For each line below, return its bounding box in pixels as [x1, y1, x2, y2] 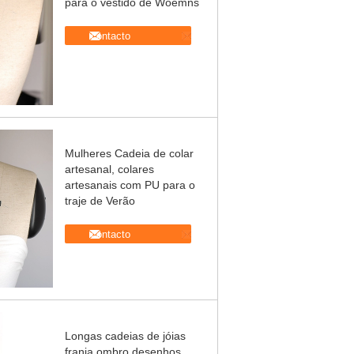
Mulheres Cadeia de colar [65, 147, 194, 160]
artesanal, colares [65, 163, 154, 175]
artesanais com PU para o [65, 179, 195, 191]
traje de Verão [65, 194, 135, 207]
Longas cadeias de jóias [65, 330, 186, 342]
